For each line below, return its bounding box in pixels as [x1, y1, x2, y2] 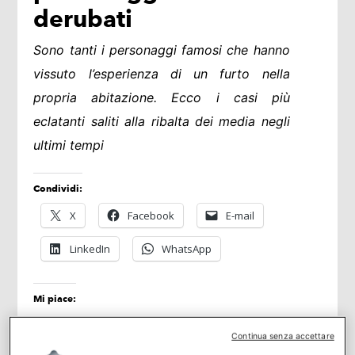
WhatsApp [162, 241, 212, 256]
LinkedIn [70, 241, 111, 256]
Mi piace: [33, 292, 77, 304]
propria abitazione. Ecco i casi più [33, 89, 290, 105]
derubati [33, 3, 133, 33]
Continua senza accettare [231, 330, 334, 342]
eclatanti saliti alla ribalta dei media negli [33, 113, 290, 129]
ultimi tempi [33, 136, 105, 153]
